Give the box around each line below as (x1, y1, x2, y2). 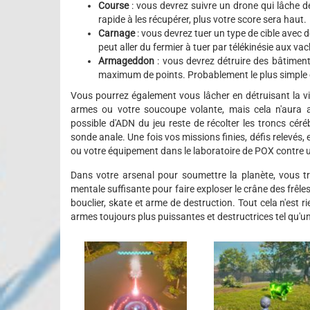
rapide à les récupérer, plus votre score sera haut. (98, 13, 307, 25)
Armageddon (98, 55, 154, 66)
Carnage (98, 27, 135, 39)
